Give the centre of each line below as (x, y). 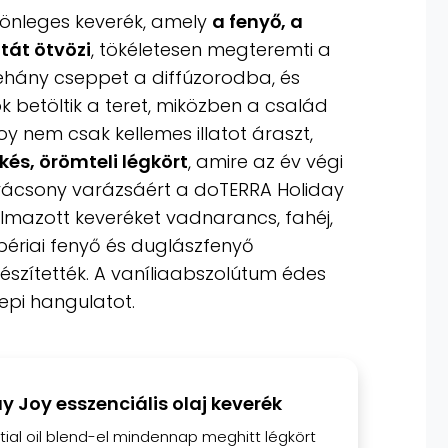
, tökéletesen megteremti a (211, 50)
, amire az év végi (265, 162)
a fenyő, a (257, 22)
